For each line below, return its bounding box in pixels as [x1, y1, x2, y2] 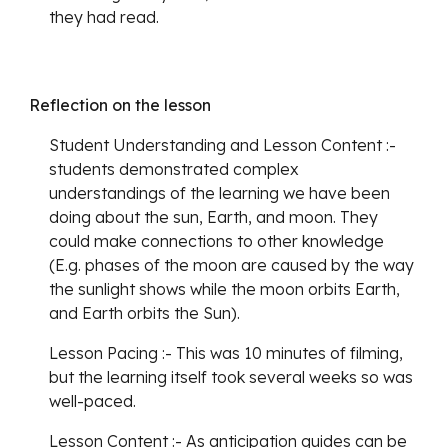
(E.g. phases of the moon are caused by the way [49, 255, 415, 275]
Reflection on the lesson [29, 95, 216, 115]
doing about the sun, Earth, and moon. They [49, 207, 379, 227]
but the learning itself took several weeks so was [49, 367, 414, 387]
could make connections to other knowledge [49, 231, 385, 251]
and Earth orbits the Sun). [49, 303, 245, 323]
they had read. [49, 7, 160, 27]
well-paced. [49, 391, 141, 411]
